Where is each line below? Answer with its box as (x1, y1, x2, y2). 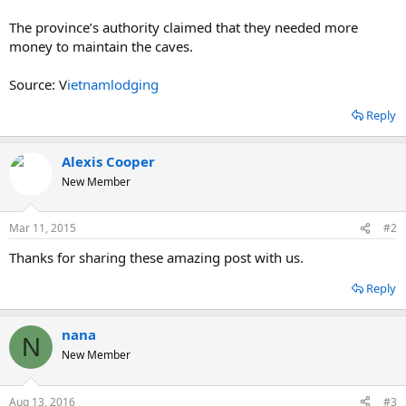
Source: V (9, 74, 67, 93)
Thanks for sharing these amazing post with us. (9, 248, 304, 266)
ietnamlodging (67, 74, 159, 93)
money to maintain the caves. (9, 36, 193, 55)
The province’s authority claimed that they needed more (9, 17, 358, 36)
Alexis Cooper (62, 151, 155, 170)
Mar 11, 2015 (9, 220, 76, 236)
